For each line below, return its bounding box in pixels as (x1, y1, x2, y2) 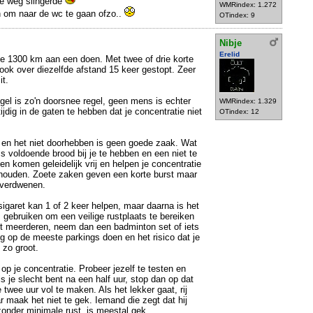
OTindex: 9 (219, 10, 255, 19)
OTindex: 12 (219, 107, 259, 115)
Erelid (219, 50, 240, 58)
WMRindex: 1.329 (219, 96, 277, 105)
